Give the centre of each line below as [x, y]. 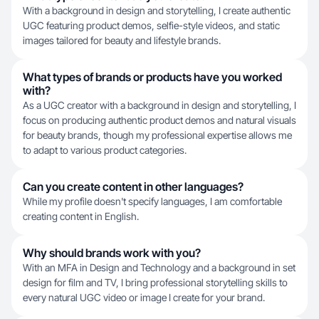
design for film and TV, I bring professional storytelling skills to [155, 282]
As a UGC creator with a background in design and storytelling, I [159, 105]
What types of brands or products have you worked [152, 77]
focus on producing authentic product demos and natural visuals [159, 120]
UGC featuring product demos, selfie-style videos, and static [151, 25]
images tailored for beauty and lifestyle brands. [122, 40]
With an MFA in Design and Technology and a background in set [159, 267]
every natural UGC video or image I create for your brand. [144, 297]
